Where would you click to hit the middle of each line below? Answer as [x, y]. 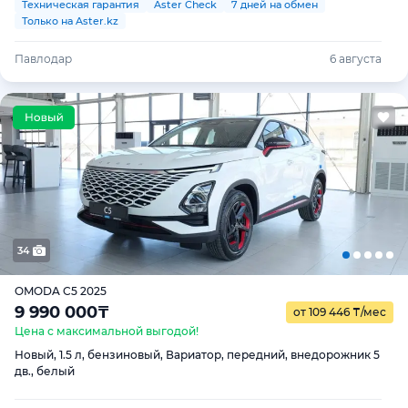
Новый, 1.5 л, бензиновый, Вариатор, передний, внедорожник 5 [197, 354]
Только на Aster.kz [70, 20]
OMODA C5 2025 [61, 291]
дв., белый [45, 371]
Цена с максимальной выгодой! [107, 331]
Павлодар [43, 59]
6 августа [356, 59]
